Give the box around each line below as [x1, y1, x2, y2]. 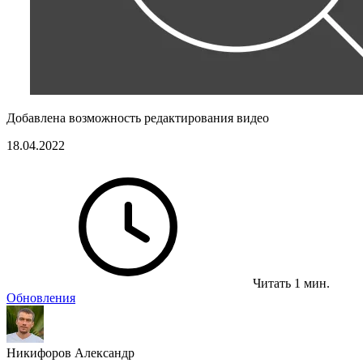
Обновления [6, 291, 75, 305]
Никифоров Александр [6, 346, 135, 360]
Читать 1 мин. [253, 276, 330, 290]
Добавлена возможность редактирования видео [6, 111, 269, 125]
